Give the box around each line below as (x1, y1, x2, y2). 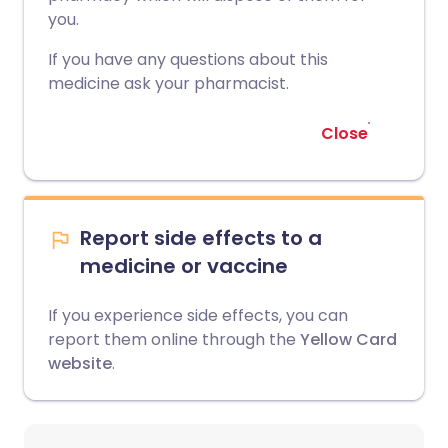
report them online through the (48, 328, 296, 351)
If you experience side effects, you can (48, 304, 348, 327)
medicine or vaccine (80, 252, 288, 280)
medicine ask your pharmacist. (48, 72, 289, 95)
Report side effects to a (80, 224, 322, 252)
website (48, 352, 112, 375)
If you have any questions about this (48, 48, 328, 71)
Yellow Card (296, 328, 397, 351)
